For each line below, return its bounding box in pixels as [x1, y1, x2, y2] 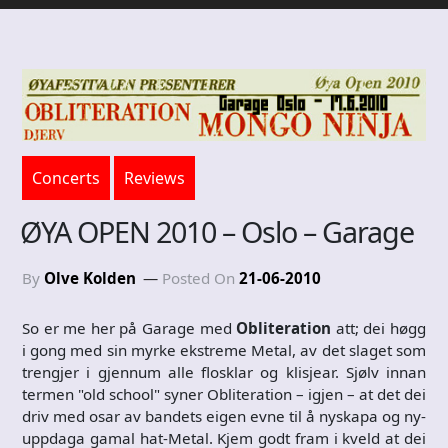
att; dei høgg [331, 317, 427, 338]
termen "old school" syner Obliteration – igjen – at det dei [22, 383, 426, 404]
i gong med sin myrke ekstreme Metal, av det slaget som [22, 339, 426, 360]
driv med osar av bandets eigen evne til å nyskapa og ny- [22, 405, 426, 426]
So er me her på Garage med [22, 317, 237, 338]
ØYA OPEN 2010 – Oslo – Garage [20, 211, 414, 251]
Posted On [162, 267, 239, 288]
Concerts [32, 166, 100, 189]
